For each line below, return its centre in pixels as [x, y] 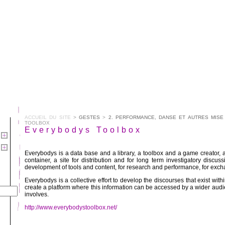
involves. [37, 194]
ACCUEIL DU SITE [48, 117]
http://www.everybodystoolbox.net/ [71, 207]
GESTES [90, 117]
